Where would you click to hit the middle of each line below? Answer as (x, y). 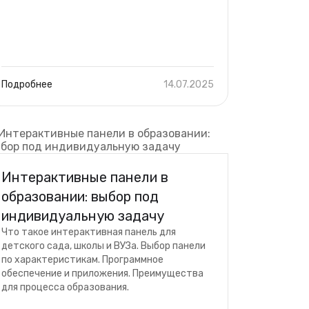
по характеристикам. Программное (82, 260)
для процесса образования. (65, 287)
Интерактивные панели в (85, 177)
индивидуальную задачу (83, 216)
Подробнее (27, 84)
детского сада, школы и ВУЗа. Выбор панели (103, 246)
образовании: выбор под (80, 197)
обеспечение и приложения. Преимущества (102, 273)
